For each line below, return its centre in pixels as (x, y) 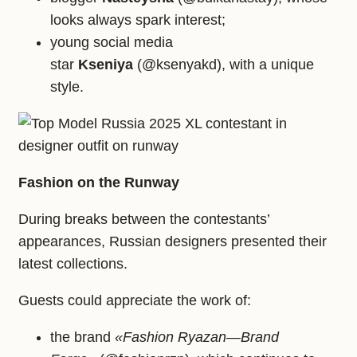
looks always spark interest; (138, 20)
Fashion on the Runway (99, 183)
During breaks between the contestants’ (144, 220)
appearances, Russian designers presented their (173, 242)
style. (67, 87)
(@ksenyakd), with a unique (224, 65)
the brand (82, 337)
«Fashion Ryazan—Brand (197, 337)
